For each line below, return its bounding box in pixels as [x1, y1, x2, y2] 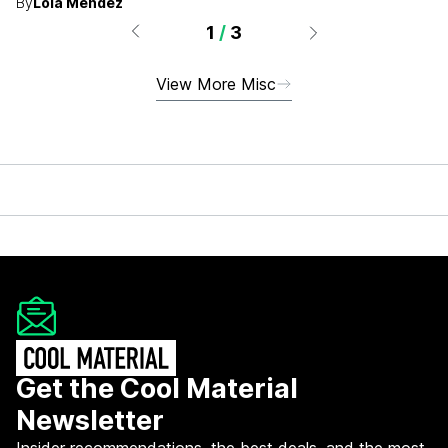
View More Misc [156, 73, 276, 94]
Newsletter [16, 404, 164, 437]
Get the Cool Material [16, 372, 298, 405]
